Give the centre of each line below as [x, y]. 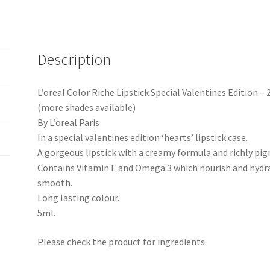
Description [74, 60]
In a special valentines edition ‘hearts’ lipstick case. [143, 137]
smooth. [55, 182]
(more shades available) [87, 107]
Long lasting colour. [79, 197]
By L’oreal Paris [69, 122]
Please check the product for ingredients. [122, 241]
